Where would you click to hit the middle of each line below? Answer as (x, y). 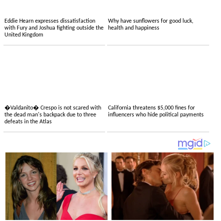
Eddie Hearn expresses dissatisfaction (50, 21)
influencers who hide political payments (156, 115)
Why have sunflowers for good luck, (151, 21)
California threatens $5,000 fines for (152, 108)
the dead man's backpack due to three (50, 115)
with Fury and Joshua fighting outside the (54, 28)
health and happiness (134, 28)
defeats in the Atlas (28, 122)
